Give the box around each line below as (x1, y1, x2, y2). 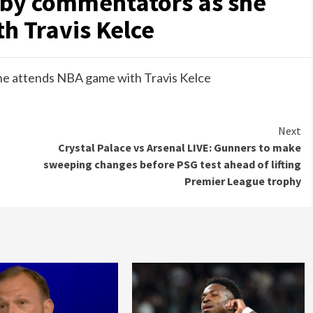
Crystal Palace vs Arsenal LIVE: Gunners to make (58, 140, 301, 154)
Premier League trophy (184, 174, 301, 188)
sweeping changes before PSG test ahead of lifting (43, 157, 301, 171)
